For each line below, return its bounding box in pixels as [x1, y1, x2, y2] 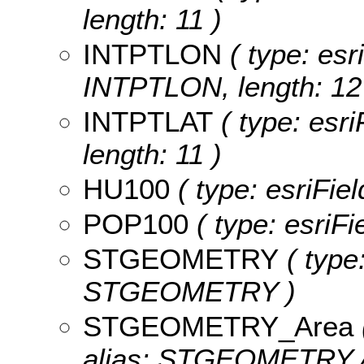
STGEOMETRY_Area [83, 310, 353, 342]
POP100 [83, 207, 188, 240]
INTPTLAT [83, 105, 213, 137]
